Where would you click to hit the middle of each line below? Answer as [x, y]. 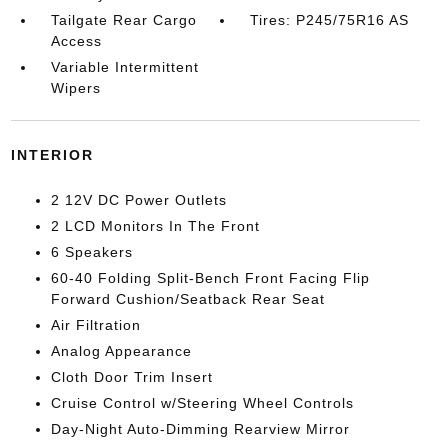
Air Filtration [95, 324]
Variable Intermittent [124, 66]
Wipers [75, 87]
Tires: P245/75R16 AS [330, 19]
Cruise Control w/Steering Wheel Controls [202, 402]
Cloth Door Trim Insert [131, 376]
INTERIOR [52, 154]
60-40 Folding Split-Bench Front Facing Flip [210, 277]
